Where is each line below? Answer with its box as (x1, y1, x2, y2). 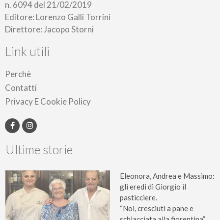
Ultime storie (5, 141, 73, 157)
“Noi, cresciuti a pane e (120, 203, 193, 213)
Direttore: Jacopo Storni (5, 24, 94, 34)
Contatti (5, 82, 37, 93)
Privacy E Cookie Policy (5, 96, 91, 107)
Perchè (5, 68, 31, 79)
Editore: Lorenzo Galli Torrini (5, 11, 110, 22)
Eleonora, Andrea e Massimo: (120, 171, 215, 180)
